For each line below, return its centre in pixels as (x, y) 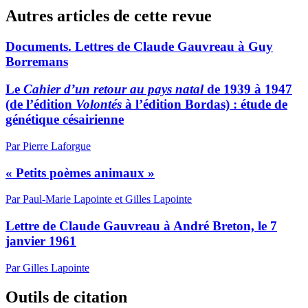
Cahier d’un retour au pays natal (113, 89)
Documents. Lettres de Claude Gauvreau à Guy (139, 46)
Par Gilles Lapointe (47, 267)
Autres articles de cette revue (109, 15)
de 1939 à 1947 (248, 89)
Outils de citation (66, 297)
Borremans (37, 61)
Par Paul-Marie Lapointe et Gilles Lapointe (99, 199)
